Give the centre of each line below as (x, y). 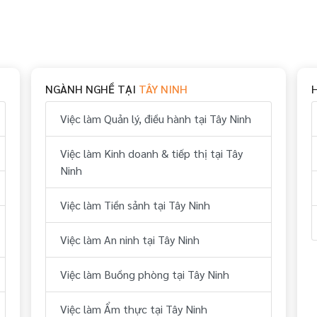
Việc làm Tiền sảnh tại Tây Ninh (136, 205)
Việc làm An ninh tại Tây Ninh (130, 240)
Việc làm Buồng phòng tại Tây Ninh (145, 274)
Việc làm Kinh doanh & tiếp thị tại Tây (152, 153)
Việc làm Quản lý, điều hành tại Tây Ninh (156, 119)
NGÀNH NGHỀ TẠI (92, 89)
